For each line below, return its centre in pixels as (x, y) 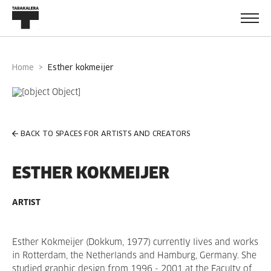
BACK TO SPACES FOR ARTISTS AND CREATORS (105, 134)
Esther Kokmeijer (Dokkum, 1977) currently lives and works (135, 243)
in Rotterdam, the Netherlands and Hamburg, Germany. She (134, 256)
